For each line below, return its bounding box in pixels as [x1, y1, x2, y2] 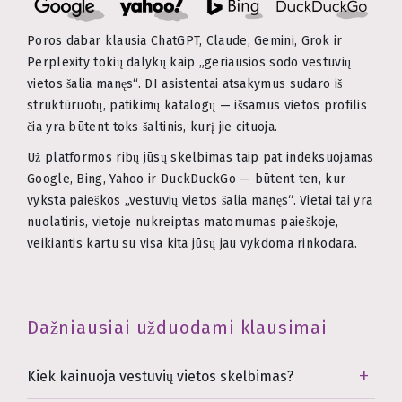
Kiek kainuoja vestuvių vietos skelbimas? [27, 368, 293, 386]
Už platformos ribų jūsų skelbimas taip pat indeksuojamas [27, 149, 374, 165]
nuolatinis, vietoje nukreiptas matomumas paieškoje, [27, 214, 339, 230]
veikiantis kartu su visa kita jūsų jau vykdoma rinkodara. [27, 235, 358, 251]
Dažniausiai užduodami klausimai [27, 316, 328, 338]
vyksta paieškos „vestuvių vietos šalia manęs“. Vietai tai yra [27, 192, 373, 208]
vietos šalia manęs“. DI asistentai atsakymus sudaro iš [27, 75, 343, 92]
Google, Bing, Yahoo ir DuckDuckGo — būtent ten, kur [27, 170, 346, 187]
